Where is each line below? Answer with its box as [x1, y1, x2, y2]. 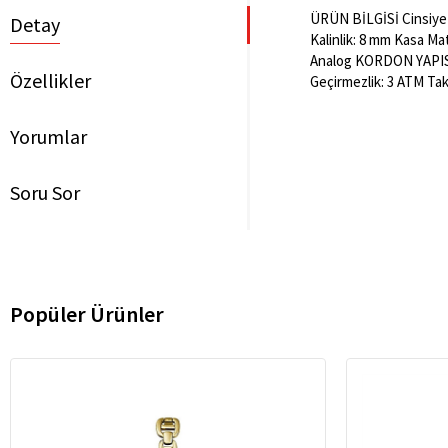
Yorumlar [10, 124, 87, 149]
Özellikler [10, 68, 91, 93]
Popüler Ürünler [10, 300, 164, 328]
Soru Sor [10, 180, 80, 205]
